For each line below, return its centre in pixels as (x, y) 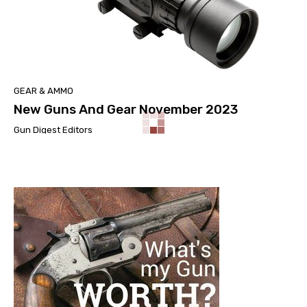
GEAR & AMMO (44, 90)
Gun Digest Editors (53, 130)
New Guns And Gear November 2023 (126, 109)
